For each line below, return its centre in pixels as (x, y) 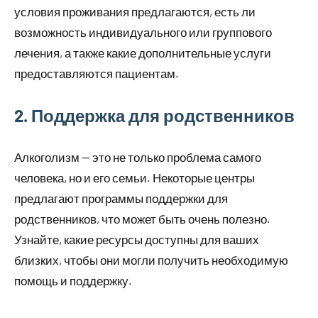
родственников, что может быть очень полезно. (142, 219)
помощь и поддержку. (73, 281)
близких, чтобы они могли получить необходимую (151, 260)
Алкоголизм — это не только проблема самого (138, 157)
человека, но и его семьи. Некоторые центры (135, 178)
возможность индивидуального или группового (143, 32)
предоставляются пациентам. (97, 73)
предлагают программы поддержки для (121, 198)
